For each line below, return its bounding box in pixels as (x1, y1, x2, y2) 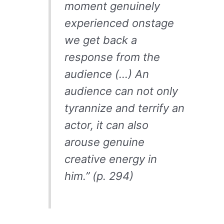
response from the (64, 50, 160, 63)
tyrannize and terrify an (64, 101, 184, 114)
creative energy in (64, 152, 157, 165)
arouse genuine (64, 135, 144, 148)
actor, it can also (64, 118, 148, 131)
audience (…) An (64, 67, 149, 80)
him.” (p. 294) (64, 169, 133, 182)
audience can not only (64, 84, 178, 97)
